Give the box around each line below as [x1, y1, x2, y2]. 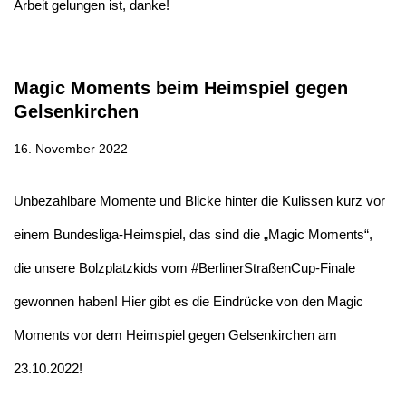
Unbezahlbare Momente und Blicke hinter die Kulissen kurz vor [14, 192, 385, 208]
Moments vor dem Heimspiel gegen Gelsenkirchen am [14, 326, 337, 343]
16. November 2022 [14, 141, 128, 156]
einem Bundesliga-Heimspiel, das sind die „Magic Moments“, [14, 226, 372, 242]
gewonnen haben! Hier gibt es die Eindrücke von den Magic [14, 293, 363, 309]
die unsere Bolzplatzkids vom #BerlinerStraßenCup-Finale [14, 259, 355, 275]
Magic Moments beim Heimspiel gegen [14, 77, 348, 98]
